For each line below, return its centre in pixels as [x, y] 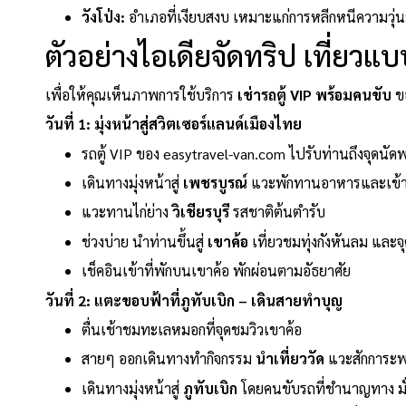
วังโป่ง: [103, 16]
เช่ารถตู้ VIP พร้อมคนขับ [314, 94]
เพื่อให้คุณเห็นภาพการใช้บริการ [141, 94]
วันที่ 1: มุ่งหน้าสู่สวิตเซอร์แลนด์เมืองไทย [174, 124]
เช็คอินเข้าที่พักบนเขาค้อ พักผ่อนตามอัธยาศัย [216, 271]
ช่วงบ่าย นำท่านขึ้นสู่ [145, 241]
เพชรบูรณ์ [215, 183]
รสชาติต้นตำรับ [277, 212]
